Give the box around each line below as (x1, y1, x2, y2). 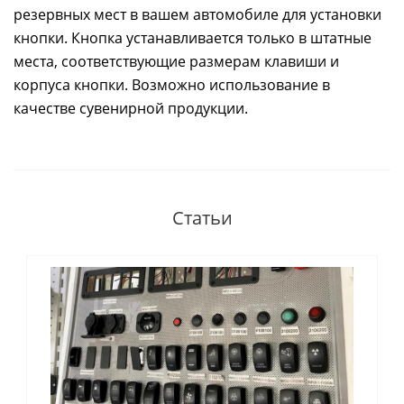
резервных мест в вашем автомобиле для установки (14, 4, 381, 24)
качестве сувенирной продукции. (14, 97, 248, 118)
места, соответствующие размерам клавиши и (14, 50, 339, 71)
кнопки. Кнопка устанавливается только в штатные (14, 27, 372, 48)
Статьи (171, 205, 233, 230)
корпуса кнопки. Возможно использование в (14, 74, 330, 95)
